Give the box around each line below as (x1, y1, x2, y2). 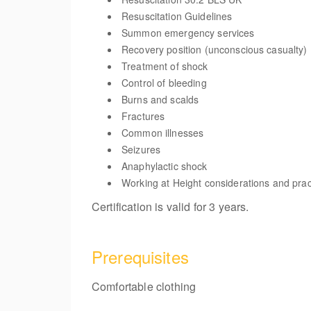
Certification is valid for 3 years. (92, 199, 249, 215)
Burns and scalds (121, 92, 199, 106)
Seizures (121, 142, 161, 156)
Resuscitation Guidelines (121, 9, 233, 23)
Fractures (121, 109, 165, 123)
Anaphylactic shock (121, 159, 208, 173)
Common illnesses (121, 126, 204, 140)
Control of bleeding (121, 76, 207, 90)
